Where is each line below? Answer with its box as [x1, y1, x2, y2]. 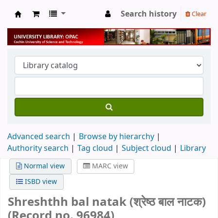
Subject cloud [122, 142, 171, 154]
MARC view [90, 161, 128, 171]
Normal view [22, 161, 65, 171]
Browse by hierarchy [79, 130, 154, 143]
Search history [121, 8, 177, 20]
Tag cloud [77, 142, 113, 154]
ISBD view [23, 176, 57, 187]
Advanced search [7, 130, 70, 143]
